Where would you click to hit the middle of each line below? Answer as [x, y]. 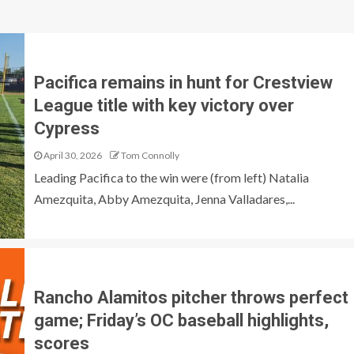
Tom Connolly [150, 155]
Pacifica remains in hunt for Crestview [183, 82]
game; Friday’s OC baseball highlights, [181, 320]
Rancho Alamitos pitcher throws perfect [191, 297]
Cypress [66, 128]
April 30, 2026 [72, 155]
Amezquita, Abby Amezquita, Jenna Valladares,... [164, 198]
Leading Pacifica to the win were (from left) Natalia [171, 177]
